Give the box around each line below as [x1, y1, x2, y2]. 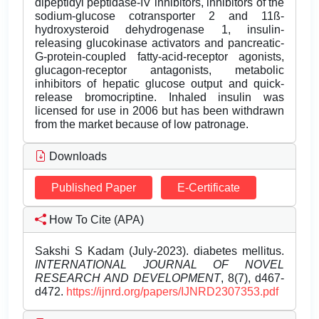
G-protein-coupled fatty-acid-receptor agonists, [35, 51, 284, 63]
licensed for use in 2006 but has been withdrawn [35, 105, 284, 117]
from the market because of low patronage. [35, 118, 249, 131]
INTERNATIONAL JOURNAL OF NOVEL [35, 258, 284, 271]
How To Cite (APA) [46, 214, 144, 226]
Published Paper [51, 182, 136, 194]
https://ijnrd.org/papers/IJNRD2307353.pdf [66, 286, 278, 298]
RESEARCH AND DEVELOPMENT [35, 272, 221, 285]
